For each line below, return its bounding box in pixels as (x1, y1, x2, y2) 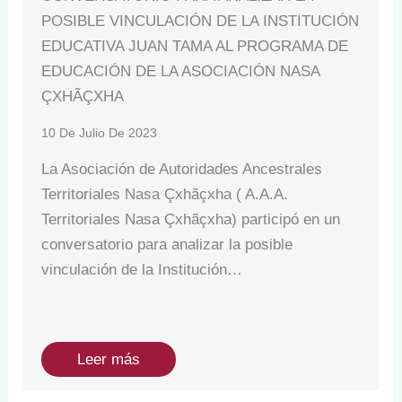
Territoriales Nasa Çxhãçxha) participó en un (41, 211, 341, 229)
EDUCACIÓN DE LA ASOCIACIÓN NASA (41, 63, 320, 81)
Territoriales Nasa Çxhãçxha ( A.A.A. (41, 186, 289, 204)
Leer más (77, 351, 141, 369)
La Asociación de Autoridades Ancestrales (41, 161, 323, 179)
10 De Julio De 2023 (41, 126, 158, 141)
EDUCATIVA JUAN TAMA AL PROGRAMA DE (41, 38, 349, 56)
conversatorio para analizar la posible (41, 236, 293, 254)
